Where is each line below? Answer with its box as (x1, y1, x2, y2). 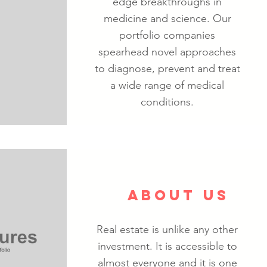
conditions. (141, 95, 194, 108)
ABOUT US (128, 186, 229, 204)
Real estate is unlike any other (97, 223, 238, 236)
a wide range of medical (110, 79, 224, 92)
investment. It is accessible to (97, 240, 237, 253)
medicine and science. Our (103, 12, 231, 25)
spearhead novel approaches (98, 45, 236, 58)
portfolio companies (119, 29, 215, 42)
